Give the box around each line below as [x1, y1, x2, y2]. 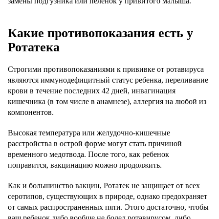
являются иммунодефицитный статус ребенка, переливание [8, 76, 208, 85]
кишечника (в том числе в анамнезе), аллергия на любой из [8, 97, 206, 106]
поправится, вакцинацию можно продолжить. [8, 161, 162, 170]
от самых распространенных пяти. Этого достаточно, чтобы [8, 203, 209, 212]
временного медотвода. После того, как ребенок [8, 150, 169, 159]
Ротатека [8, 40, 60, 55]
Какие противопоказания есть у [8, 26, 193, 41]
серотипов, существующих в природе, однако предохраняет [8, 192, 207, 201]
